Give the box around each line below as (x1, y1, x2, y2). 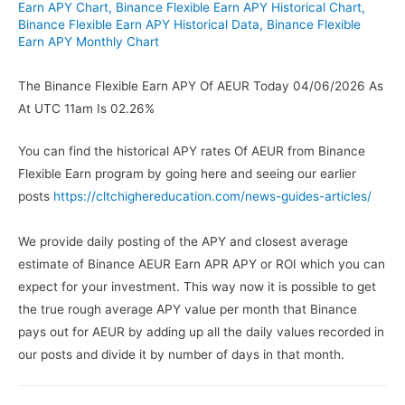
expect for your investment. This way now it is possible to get (18, 279, 376, 295)
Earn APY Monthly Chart (18, 33, 159, 49)
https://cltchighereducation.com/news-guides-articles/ (53, 189, 372, 204)
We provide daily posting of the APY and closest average (18, 234, 348, 250)
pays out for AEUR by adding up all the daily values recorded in (18, 325, 384, 340)
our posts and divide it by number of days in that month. (18, 347, 344, 363)
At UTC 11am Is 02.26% (18, 101, 155, 117)
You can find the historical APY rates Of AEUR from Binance (18, 144, 365, 159)
